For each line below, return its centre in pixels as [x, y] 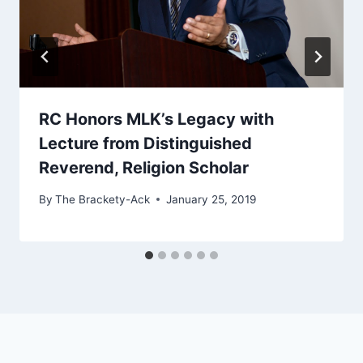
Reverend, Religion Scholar [144, 168]
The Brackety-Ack [103, 199]
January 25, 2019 [211, 199]
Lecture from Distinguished [145, 144]
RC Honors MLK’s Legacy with [156, 120]
